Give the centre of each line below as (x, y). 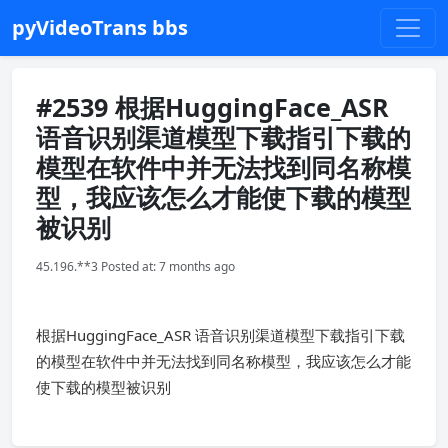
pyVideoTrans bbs (100, 27)
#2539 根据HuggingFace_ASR (212, 107)
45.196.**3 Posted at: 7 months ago (135, 266)
